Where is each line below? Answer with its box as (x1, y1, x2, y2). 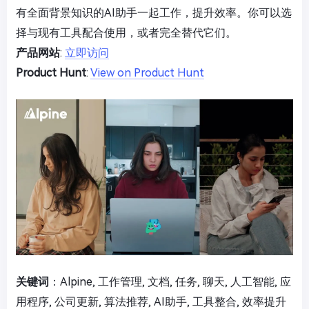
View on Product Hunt (90, 66, 204, 79)
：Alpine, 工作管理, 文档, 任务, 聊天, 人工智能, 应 (49, 275, 291, 289)
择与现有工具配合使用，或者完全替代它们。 (16, 26, 237, 39)
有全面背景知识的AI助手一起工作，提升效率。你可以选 (16, 6, 292, 19)
